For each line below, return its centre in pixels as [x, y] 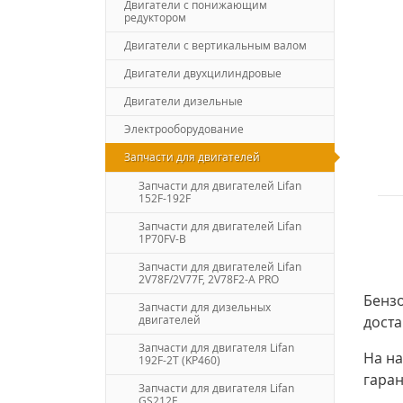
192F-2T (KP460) [179, 360]
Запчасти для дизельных [205, 307]
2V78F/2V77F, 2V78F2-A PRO [209, 279]
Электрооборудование [184, 129]
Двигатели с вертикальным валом [215, 45]
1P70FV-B [162, 238]
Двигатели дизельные [184, 101]
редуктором [155, 17]
